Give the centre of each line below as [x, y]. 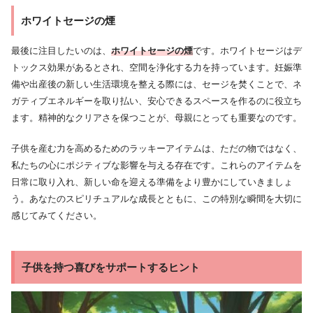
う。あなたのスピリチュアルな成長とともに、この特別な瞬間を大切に [156, 198]
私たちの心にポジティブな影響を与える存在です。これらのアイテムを [156, 165]
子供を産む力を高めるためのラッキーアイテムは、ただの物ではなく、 [156, 148]
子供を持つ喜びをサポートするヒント [110, 267]
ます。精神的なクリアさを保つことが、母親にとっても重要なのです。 [156, 118]
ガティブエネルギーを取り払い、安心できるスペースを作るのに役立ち [156, 101]
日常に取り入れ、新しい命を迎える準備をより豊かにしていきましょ [152, 182]
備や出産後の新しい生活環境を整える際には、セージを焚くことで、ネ [156, 85]
